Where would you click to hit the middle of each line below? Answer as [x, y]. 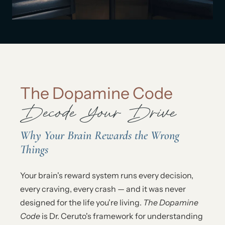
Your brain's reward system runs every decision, [107, 175]
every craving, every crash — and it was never [103, 189]
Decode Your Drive [98, 113]
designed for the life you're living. [82, 202]
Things [34, 149]
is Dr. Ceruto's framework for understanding [122, 216]
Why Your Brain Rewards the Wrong [100, 135]
